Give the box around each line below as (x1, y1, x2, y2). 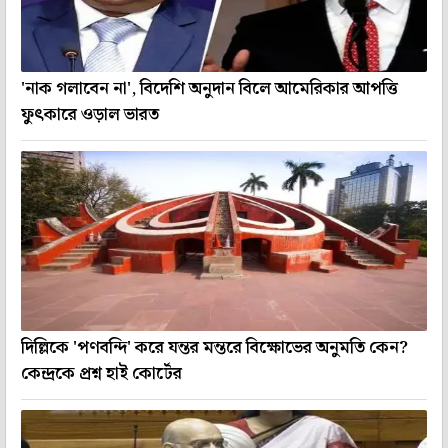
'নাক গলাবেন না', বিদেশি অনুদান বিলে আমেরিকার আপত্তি (21, 74, 398, 103)
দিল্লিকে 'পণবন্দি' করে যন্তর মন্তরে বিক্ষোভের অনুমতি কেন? (21, 333, 408, 362)
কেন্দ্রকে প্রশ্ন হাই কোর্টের (21, 359, 182, 388)
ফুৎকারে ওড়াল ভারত (21, 100, 159, 129)
